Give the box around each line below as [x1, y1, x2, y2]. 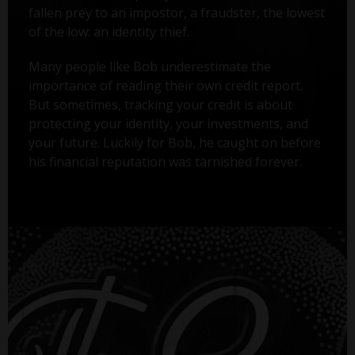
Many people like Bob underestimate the [28, 57, 271, 75]
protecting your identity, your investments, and [28, 114, 308, 132]
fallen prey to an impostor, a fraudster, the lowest [28, 3, 325, 21]
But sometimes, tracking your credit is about [28, 95, 292, 113]
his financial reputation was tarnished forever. [28, 152, 302, 170]
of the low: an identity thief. [28, 22, 189, 40]
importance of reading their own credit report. [28, 76, 303, 94]
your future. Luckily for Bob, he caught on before [28, 133, 321, 151]
